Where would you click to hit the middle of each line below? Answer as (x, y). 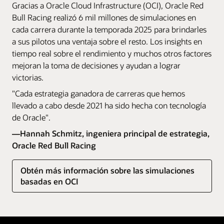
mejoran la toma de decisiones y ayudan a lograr (96, 65)
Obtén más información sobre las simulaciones (107, 170)
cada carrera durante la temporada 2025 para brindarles (109, 29)
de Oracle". (31, 117)
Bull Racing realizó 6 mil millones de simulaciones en (104, 17)
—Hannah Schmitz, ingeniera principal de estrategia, (111, 133)
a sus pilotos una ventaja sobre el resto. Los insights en (107, 41)
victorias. (28, 77)
